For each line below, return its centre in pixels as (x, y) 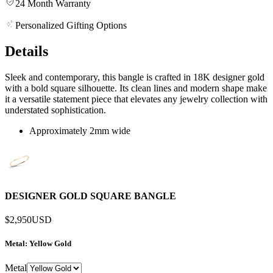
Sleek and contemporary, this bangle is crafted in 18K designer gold (135, 77)
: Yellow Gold (48, 244)
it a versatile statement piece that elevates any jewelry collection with (136, 99)
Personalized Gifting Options (71, 25)
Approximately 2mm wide (80, 130)
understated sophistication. (55, 110)
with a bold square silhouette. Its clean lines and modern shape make (136, 88)
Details (27, 51)
